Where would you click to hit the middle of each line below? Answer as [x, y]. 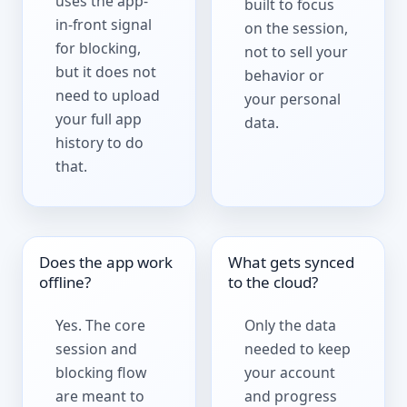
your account [290, 373]
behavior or [285, 76]
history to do [100, 143]
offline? [65, 282]
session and [97, 349]
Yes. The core [101, 326]
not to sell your [297, 52]
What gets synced [292, 262]
